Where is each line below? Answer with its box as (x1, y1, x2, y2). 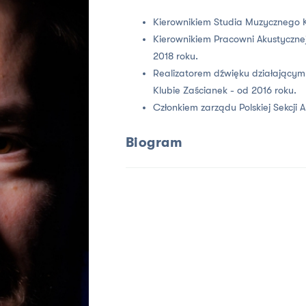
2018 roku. (152, 51, 198, 63)
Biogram (125, 135, 183, 151)
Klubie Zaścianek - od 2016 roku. (152, 85, 296, 97)
